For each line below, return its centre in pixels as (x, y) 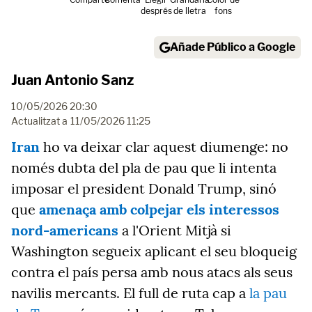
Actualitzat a (39, 121)
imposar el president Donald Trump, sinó (144, 188)
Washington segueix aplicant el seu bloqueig (154, 251)
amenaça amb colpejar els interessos (159, 209)
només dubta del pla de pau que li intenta (144, 167)
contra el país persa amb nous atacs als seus (152, 272)
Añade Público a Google (233, 47)
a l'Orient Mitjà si (175, 230)
